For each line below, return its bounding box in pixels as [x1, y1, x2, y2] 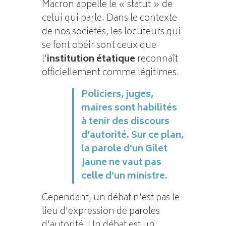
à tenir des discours [81, 114, 169, 130]
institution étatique [46, 51, 135, 68]
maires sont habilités [81, 100, 177, 117]
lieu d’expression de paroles [41, 203, 160, 220]
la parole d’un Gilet [81, 141, 167, 157]
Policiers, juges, [81, 86, 153, 103]
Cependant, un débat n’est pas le [41, 190, 180, 206]
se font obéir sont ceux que [41, 37, 156, 54]
